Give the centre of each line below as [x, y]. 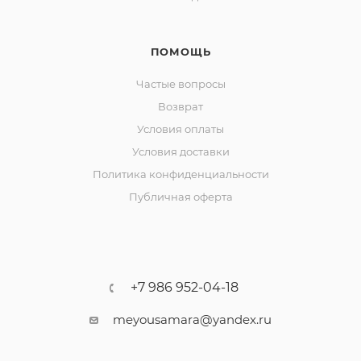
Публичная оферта [180, 196]
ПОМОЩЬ [180, 51]
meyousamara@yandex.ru [192, 319]
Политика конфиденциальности [180, 174]
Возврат [180, 106]
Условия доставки [180, 151]
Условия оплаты [180, 129]
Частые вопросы [180, 83]
